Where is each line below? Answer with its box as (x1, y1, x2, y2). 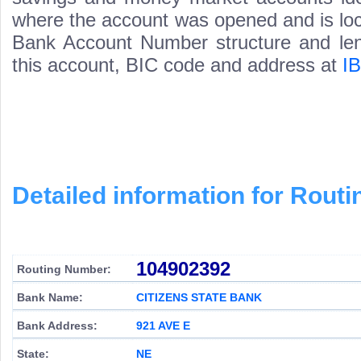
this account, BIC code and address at (12, 54, 342, 76)
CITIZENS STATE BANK (136, 291, 262, 304)
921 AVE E (136, 319, 190, 332)
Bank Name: (17, 291, 83, 304)
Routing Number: (17, 263, 111, 276)
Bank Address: (17, 319, 98, 332)
